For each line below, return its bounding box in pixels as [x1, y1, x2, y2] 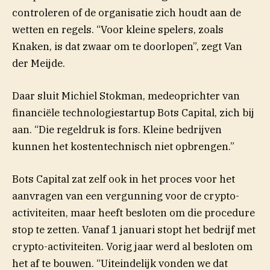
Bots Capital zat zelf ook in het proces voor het [12, 172, 235, 186]
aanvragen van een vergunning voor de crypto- [12, 189, 239, 203]
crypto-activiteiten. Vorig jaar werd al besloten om [12, 240, 253, 254]
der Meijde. [12, 56, 65, 70]
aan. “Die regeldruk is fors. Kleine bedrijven [12, 122, 222, 136]
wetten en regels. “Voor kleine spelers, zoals [12, 22, 224, 36]
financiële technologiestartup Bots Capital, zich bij [12, 105, 254, 119]
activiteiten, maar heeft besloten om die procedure [12, 206, 255, 220]
